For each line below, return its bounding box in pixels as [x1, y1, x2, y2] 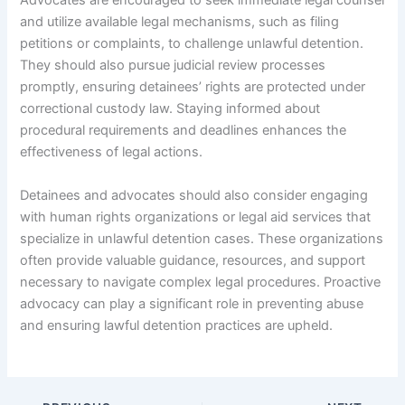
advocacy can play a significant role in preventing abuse [20, 295, 364, 312]
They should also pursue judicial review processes [20, 57, 326, 74]
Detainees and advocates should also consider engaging [20, 186, 369, 203]
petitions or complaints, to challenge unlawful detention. [20, 35, 364, 52]
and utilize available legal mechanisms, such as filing [20, 14, 340, 31]
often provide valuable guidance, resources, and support [20, 251, 366, 268]
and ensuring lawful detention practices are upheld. [20, 316, 334, 334]
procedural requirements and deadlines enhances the [20, 122, 347, 139]
